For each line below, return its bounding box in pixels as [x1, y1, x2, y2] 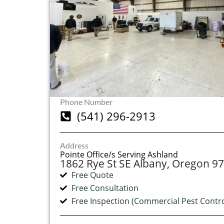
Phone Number [60, 97, 112, 107]
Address [60, 140, 88, 150]
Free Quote [71, 169, 113, 181]
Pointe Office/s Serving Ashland [60, 149, 178, 160]
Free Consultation [71, 182, 138, 194]
